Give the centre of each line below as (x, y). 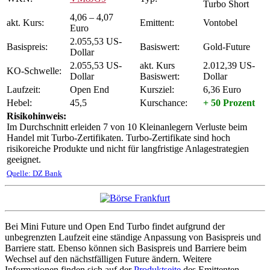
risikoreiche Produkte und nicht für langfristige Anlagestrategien (128, 148)
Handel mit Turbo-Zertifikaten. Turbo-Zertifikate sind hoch (118, 137)
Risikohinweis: (36, 116)
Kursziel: (157, 89)
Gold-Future (227, 46)
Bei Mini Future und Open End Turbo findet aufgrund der (115, 226)
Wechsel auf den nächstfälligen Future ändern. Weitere (108, 259)
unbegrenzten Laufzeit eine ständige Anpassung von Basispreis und (133, 237)
